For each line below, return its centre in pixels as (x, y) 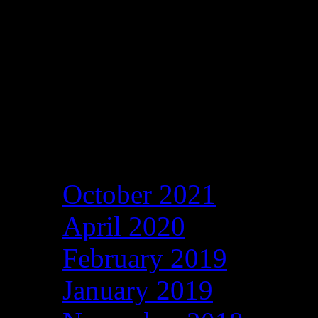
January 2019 (138, 290)
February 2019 (145, 258)
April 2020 (124, 226)
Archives (88, 148)
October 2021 (139, 194)
